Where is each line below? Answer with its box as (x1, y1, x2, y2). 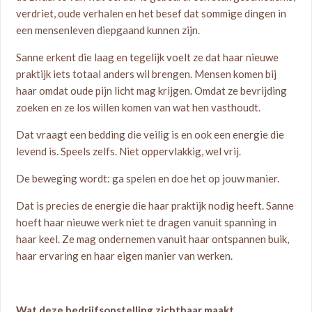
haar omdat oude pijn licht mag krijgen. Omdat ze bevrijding (16, 84, 288, 97)
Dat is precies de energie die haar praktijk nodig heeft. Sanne (16, 199, 295, 212)
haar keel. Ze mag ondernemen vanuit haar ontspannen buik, (16, 233, 290, 245)
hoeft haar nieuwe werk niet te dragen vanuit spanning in (16, 216, 277, 228)
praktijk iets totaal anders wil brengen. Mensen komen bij (16, 68, 277, 80)
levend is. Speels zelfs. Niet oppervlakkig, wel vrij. (16, 145, 242, 157)
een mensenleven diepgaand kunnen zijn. (16, 24, 201, 36)
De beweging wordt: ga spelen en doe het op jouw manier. (16, 172, 280, 185)
